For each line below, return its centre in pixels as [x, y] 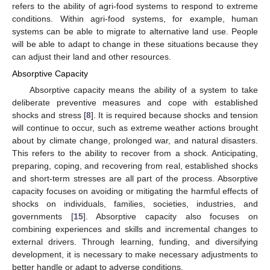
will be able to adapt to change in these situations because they [135, 44]
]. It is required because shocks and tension [174, 115]
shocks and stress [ [49, 115]
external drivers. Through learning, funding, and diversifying [135, 241]
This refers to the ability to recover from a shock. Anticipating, [135, 153]
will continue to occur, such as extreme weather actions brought [135, 127]
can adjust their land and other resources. [92, 56]
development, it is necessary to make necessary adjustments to [135, 254]
